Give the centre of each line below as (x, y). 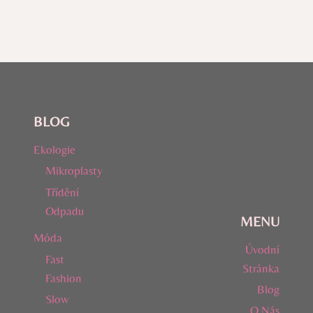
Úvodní (262, 249)
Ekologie (54, 149)
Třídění (62, 192)
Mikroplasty (74, 171)
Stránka (261, 268)
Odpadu (65, 211)
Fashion (64, 278)
